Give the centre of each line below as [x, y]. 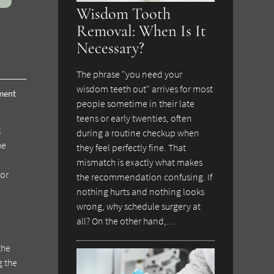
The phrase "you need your [130, 74]
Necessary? [111, 48]
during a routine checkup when [138, 132]
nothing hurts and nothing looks [141, 191]
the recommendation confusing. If [145, 176]
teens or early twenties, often [135, 118]
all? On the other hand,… [126, 220]
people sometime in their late [136, 103]
